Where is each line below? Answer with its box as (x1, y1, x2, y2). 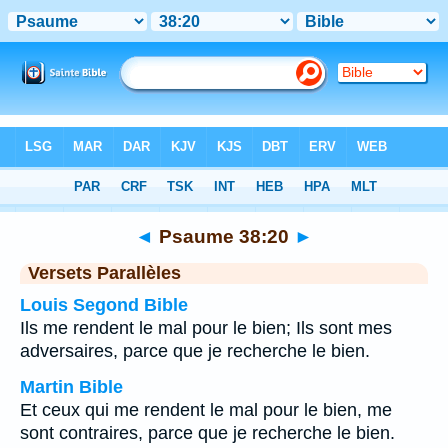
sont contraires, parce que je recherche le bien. (20, 423, 395, 443)
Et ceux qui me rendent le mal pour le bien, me (20, 400, 392, 420)
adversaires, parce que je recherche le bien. (20, 341, 370, 361)
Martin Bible (20, 377, 123, 397)
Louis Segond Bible (20, 295, 188, 315)
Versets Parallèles (28, 263, 181, 283)
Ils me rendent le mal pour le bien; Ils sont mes (20, 318, 392, 338)
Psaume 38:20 (154, 225, 294, 247)
